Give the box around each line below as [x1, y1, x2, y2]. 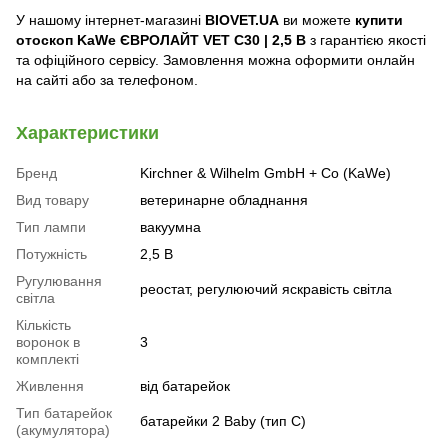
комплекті [16, 351, 79, 368]
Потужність [16, 246, 87, 263]
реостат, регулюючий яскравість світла [140, 281, 392, 298]
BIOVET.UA [205, 12, 279, 29]
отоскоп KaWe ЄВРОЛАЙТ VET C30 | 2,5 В [16, 32, 306, 49]
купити [355, 12, 403, 29]
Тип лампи [16, 219, 86, 236]
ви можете [279, 12, 355, 29]
